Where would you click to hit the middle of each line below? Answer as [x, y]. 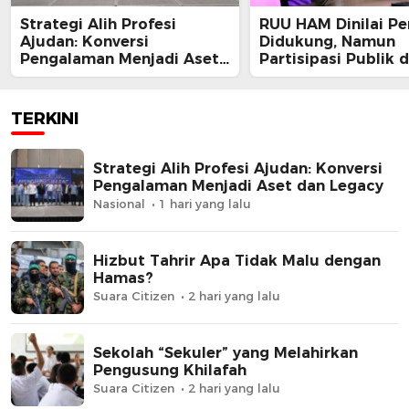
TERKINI [45, 119]
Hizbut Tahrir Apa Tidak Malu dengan [237, 261]
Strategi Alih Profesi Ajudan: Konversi [238, 169]
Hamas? [123, 278]
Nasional [119, 204]
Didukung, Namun [327, 42]
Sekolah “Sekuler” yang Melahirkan [225, 353]
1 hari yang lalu [205, 204]
